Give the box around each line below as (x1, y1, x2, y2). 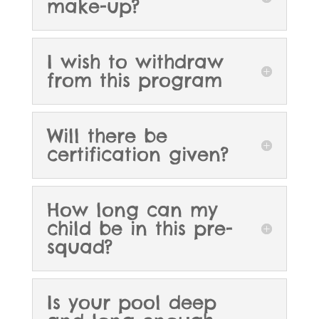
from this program (46, 68, 222, 93)
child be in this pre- (46, 216, 233, 241)
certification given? (46, 142, 229, 167)
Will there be (46, 124, 167, 148)
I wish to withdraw (46, 50, 224, 74)
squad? (46, 235, 113, 259)
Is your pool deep (46, 291, 216, 315)
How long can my (46, 198, 218, 222)
